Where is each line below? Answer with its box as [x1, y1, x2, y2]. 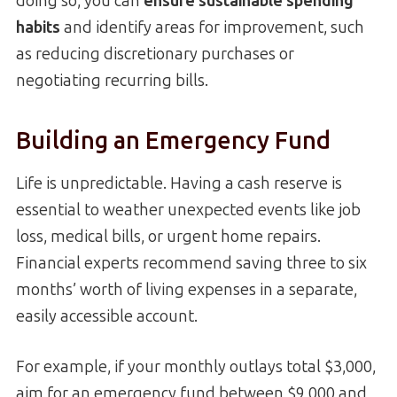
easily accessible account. [16, 307, 198, 327]
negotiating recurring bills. [16, 71, 208, 91]
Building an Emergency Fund [16, 126, 331, 155]
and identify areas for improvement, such [60, 18, 364, 38]
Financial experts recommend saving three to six [16, 253, 367, 274]
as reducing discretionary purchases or [16, 44, 294, 65]
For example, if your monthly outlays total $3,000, [16, 357, 376, 378]
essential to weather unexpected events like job [16, 200, 361, 221]
